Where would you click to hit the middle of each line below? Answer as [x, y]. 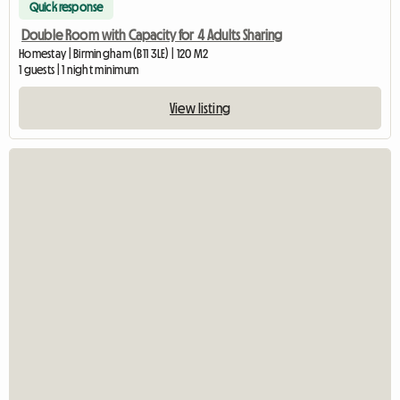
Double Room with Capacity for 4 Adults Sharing [152, 35]
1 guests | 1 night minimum [79, 70]
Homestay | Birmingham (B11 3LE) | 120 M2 [114, 54]
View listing [200, 108]
